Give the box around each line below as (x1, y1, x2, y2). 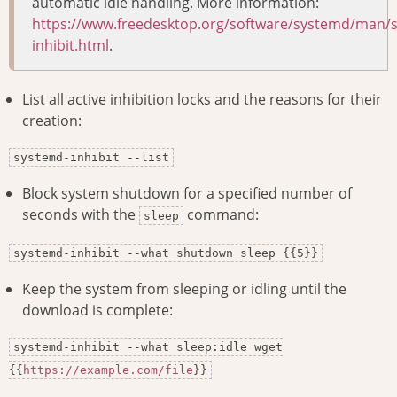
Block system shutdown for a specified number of (22, 183, 352, 204)
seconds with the (22, 205, 139, 225)
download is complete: (22, 300, 173, 321)
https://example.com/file (23, 363, 193, 378)
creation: (22, 111, 82, 131)
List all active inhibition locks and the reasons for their (22, 90, 382, 110)
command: (183, 205, 259, 225)
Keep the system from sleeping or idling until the (22, 279, 346, 300)
